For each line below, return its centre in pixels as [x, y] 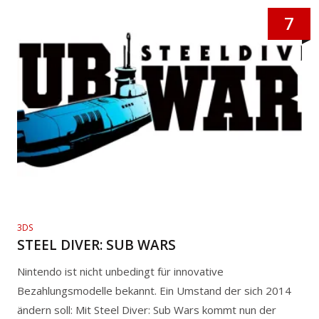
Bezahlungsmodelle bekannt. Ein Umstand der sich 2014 [154, 290]
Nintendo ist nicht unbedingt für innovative [120, 271]
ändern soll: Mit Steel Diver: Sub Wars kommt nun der [147, 309]
